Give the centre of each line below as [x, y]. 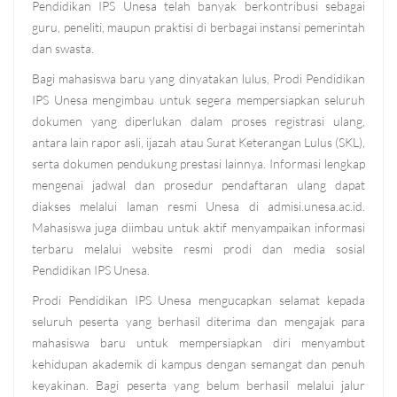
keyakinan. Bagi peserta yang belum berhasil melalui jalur [198, 385]
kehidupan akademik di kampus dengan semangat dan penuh [198, 364]
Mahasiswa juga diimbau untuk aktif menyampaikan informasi [198, 228]
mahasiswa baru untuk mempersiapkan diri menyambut [198, 343]
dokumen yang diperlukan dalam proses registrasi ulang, [198, 121]
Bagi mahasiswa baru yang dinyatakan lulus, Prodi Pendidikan [198, 79]
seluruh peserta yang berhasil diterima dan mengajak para [198, 322]
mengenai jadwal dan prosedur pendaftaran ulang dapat [198, 185]
